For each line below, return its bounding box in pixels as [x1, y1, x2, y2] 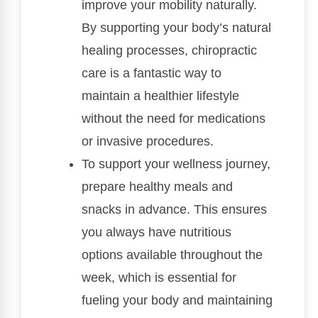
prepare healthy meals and [82, 180, 233, 194]
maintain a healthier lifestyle [82, 89, 239, 104]
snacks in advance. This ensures [82, 202, 267, 217]
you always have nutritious [82, 225, 231, 240]
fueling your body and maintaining [82, 293, 273, 308]
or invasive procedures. [82, 134, 214, 149]
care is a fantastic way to [82, 66, 221, 81]
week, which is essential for [82, 270, 236, 285]
